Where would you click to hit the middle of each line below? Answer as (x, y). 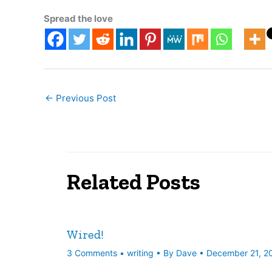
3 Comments (92, 253)
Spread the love (78, 18)
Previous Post (85, 98)
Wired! (85, 235)
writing (140, 253)
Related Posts (133, 182)
